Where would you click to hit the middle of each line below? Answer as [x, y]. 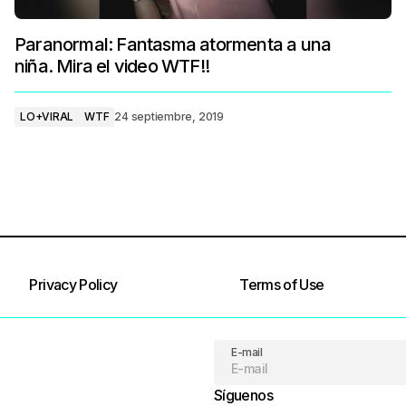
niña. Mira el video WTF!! [112, 66]
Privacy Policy [73, 285]
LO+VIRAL [47, 116]
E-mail [247, 352]
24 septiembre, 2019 [169, 116]
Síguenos [243, 395]
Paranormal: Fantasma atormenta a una [173, 44]
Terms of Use [282, 285]
